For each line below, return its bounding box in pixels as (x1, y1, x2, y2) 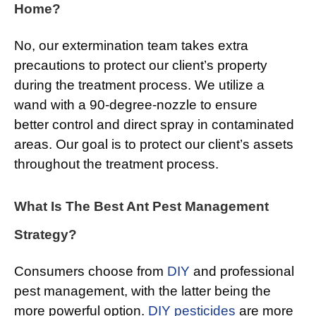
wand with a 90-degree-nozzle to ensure (14, 97, 257, 113)
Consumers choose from (14, 264, 167, 279)
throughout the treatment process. (14, 157, 219, 172)
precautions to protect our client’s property (14, 58, 267, 73)
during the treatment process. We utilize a (14, 78, 265, 93)
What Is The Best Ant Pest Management (14, 199, 269, 214)
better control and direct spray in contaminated (14, 117, 294, 133)
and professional (190, 264, 294, 279)
